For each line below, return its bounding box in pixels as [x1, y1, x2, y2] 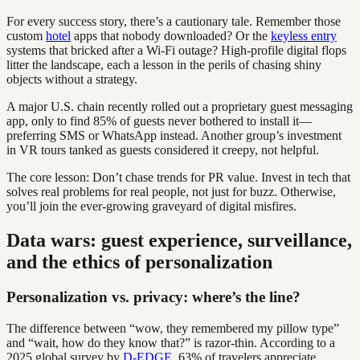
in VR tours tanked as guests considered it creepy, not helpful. [6, 142, 319, 157]
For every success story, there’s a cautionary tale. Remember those [6, 14, 341, 28]
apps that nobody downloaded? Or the [71, 28, 271, 43]
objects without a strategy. [6, 72, 137, 86]
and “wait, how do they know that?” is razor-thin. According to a [6, 336, 335, 350]
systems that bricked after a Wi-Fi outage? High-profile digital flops [6, 43, 346, 57]
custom [6, 28, 46, 43]
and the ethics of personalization [6, 251, 272, 272]
